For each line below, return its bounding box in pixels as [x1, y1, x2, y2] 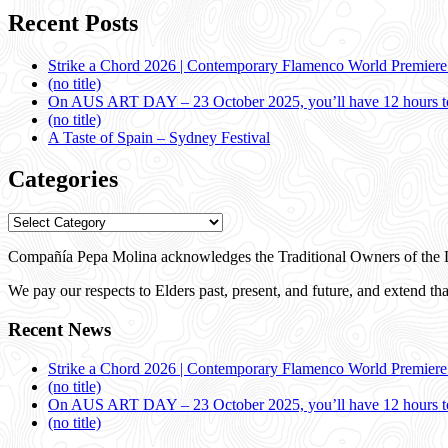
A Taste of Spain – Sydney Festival [48, 128, 270, 146]
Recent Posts [8, 9, 138, 36]
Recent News [8, 319, 111, 341]
